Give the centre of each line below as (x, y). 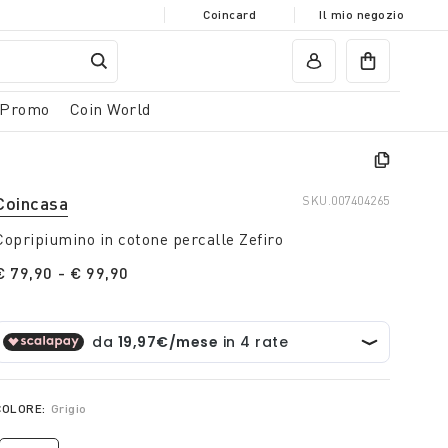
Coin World (110, 109)
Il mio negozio (361, 14)
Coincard (229, 14)
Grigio (68, 408)
